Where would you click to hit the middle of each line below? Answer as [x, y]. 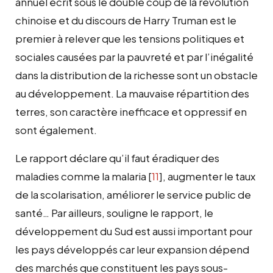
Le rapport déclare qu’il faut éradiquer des [117, 158]
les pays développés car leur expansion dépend [132, 249]
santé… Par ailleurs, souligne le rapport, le [114, 212]
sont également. [56, 129]
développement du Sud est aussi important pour [134, 231]
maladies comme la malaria [81, 176]
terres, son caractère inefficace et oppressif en [131, 111]
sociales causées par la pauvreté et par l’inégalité [134, 56]
